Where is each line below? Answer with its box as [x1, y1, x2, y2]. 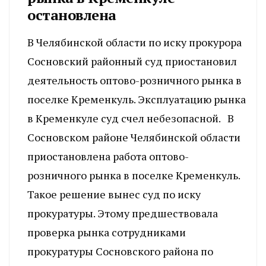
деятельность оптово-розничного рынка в [27, 73, 242, 88]
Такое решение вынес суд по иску [27, 187, 201, 202]
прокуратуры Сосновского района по [27, 244, 213, 259]
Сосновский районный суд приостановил [27, 54, 237, 69]
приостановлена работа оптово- [27, 149, 189, 164]
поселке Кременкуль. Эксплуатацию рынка [27, 92, 246, 107]
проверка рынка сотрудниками [27, 225, 186, 240]
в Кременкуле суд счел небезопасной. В [27, 111, 234, 126]
